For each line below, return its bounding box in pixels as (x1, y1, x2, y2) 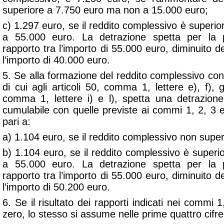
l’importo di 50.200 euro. (2, 181, 110, 192)
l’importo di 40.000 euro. (2, 54, 110, 65)
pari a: (2, 116, 30, 127)
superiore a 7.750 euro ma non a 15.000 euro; (2, 4, 208, 15)
